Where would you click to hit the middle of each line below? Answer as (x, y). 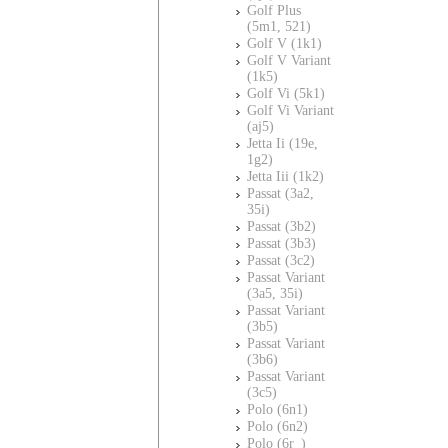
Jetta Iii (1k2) (285, 176)
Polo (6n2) (277, 426)
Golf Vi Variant (290, 110)
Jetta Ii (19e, (282, 143)
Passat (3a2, (280, 193)
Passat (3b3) (281, 243)
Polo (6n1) (277, 409)
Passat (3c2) (281, 260)
